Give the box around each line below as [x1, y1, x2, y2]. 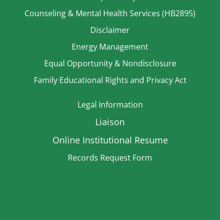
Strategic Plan [84, 169, 136, 180]
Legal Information [77, 99, 143, 110]
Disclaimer [90, 25, 130, 36]
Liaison [95, 116, 125, 128]
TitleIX [99, 186, 121, 197]
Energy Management [72, 41, 148, 53]
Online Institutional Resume [52, 134, 168, 146]
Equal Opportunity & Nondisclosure [44, 58, 176, 69]
